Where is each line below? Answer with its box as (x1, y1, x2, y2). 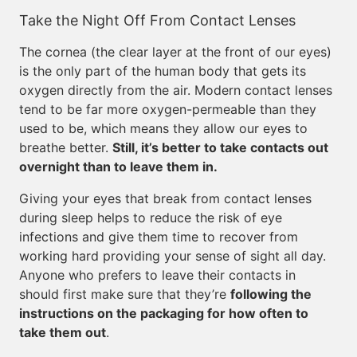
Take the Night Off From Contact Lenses (19, 12, 296, 29)
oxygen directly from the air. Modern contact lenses (19, 82, 332, 98)
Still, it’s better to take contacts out (112, 139, 328, 155)
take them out (19, 324, 106, 340)
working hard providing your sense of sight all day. (19, 248, 326, 264)
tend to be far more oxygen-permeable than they (19, 101, 316, 117)
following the (230, 286, 312, 302)
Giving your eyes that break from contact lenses (19, 190, 312, 206)
